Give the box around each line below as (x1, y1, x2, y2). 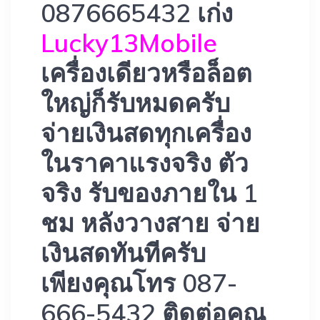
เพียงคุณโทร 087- (41, 267, 237, 299)
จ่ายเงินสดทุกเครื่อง (41, 117, 251, 149)
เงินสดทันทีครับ (41, 237, 206, 269)
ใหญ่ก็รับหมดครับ (41, 87, 230, 119)
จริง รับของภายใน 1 (41, 177, 258, 209)
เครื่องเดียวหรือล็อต (41, 57, 252, 89)
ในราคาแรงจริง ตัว (41, 147, 249, 179)
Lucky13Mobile (41, 27, 217, 59)
